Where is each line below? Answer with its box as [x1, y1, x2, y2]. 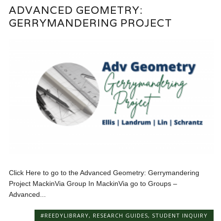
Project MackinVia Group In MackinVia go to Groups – [9, 180, 178, 188]
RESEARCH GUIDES [92, 212, 148, 220]
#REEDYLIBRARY [40, 212, 89, 220]
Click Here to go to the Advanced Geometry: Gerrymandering [9, 169, 200, 177]
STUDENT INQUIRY [151, 212, 208, 220]
